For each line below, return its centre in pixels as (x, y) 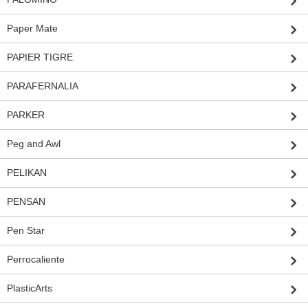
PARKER (26, 115)
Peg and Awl (34, 144)
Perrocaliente (36, 260)
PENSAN (26, 202)
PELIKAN (27, 173)
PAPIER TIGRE (40, 57)
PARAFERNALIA (43, 86)
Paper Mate (32, 29)
